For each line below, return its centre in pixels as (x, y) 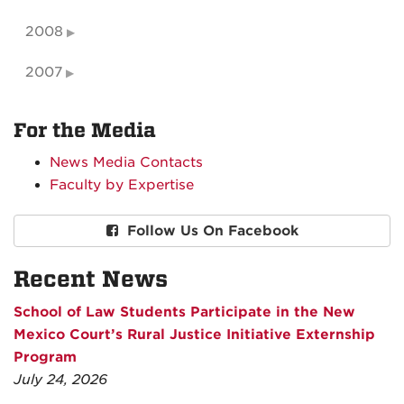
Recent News (91, 280)
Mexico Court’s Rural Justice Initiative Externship (194, 335)
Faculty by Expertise (122, 185)
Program (45, 358)
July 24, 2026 (60, 380)
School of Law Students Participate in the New (184, 312)
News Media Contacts (126, 163)
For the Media (85, 131)
